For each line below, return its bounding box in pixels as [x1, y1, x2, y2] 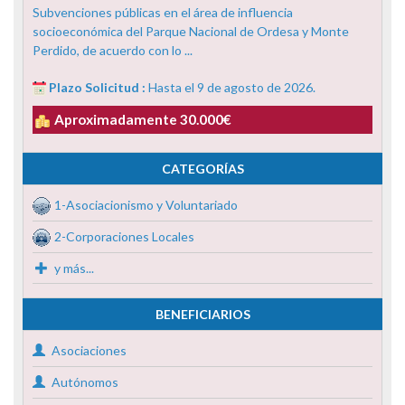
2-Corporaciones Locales [54, 228, 194, 244]
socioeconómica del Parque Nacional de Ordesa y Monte [33, 23, 349, 39]
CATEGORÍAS [161, 160, 244, 176]
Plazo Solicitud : [49, 79, 148, 95]
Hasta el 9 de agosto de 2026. [148, 79, 316, 95]
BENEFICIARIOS [155, 306, 250, 322]
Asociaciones [49, 342, 127, 358]
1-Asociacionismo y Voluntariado [54, 196, 238, 212]
